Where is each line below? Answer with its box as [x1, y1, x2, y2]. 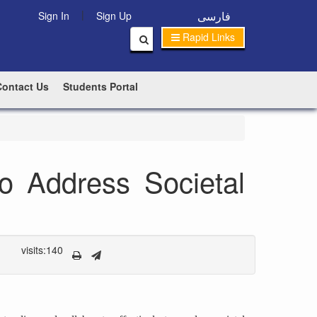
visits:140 [21, 243, 63, 257]
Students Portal [63, 79, 139, 93]
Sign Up [96, 8, 132, 23]
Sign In [38, 8, 69, 23]
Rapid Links [183, 30, 235, 44]
